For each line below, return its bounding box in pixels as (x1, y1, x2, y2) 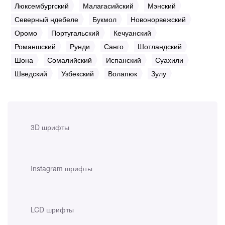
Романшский (15, 41, 56, 52)
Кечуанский (114, 28, 151, 38)
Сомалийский (47, 55, 92, 65)
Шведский (15, 68, 47, 79)
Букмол (92, 14, 117, 25)
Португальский (51, 28, 99, 38)
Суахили (155, 55, 183, 65)
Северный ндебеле (15, 14, 78, 25)
